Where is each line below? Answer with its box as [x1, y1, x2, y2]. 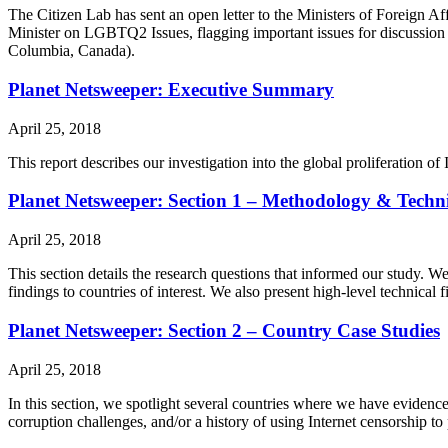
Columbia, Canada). [8, 42, 135, 60]
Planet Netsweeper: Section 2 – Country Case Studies [8, 319, 440, 341]
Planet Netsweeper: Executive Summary [8, 79, 334, 100]
